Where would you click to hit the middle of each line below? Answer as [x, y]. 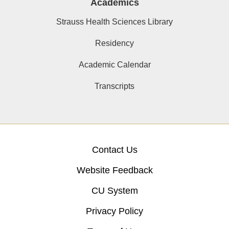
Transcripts [114, 86]
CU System [114, 191]
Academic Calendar [114, 65]
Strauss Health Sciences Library [114, 22]
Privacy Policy [114, 211]
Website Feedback [114, 170]
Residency [114, 43]
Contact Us [114, 150]
